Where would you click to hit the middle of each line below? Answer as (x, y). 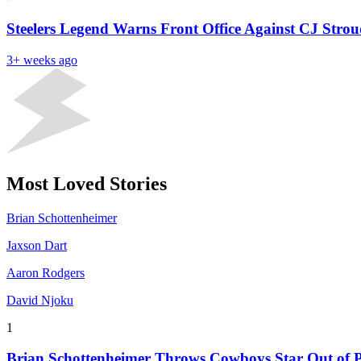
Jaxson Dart (37, 245)
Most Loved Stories (87, 183)
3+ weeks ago (42, 60)
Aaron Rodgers (46, 272)
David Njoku (40, 300)
